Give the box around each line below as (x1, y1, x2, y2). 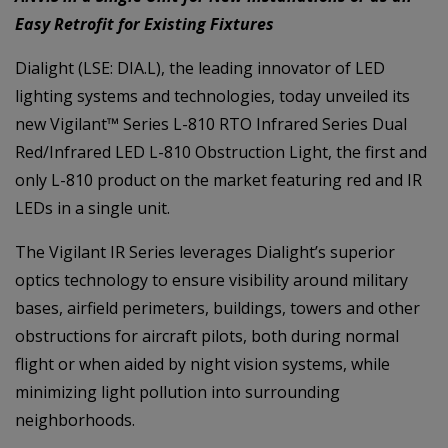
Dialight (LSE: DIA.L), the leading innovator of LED (15, 57, 385, 79)
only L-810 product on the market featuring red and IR (15, 169, 422, 191)
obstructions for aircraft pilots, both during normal (15, 325, 399, 347)
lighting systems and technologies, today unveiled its (15, 85, 410, 107)
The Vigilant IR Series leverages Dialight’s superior (15, 241, 395, 263)
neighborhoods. (15, 409, 135, 431)
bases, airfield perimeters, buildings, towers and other (15, 297, 420, 319)
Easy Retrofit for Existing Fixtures (15, 13, 274, 35)
